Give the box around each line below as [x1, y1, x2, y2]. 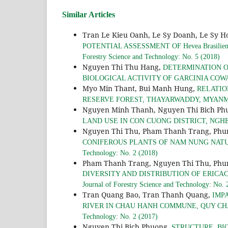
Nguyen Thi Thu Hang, [82, 62, 163, 72]
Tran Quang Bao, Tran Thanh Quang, [82, 189, 212, 199]
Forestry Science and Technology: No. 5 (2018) [82, 52, 220, 61]
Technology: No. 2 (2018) [82, 149, 158, 157]
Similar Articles [62, 10, 115, 19]
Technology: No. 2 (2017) [82, 212, 158, 220]
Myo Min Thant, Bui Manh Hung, [82, 83, 197, 93]
